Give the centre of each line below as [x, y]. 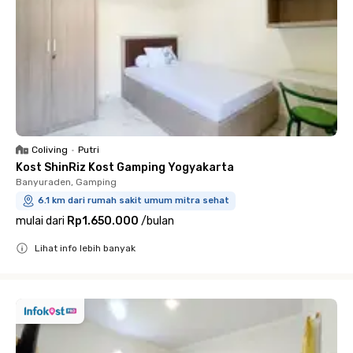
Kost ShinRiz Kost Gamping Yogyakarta [125, 167]
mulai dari [40, 221]
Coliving [50, 149]
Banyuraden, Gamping [66, 182]
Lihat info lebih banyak [85, 248]
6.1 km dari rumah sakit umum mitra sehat [134, 200]
